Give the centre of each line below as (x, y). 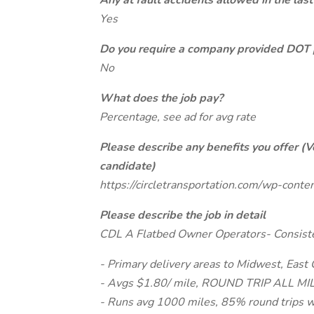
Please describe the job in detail (183, 215)
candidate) (128, 166)
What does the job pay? (161, 98)
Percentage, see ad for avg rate (178, 117)
